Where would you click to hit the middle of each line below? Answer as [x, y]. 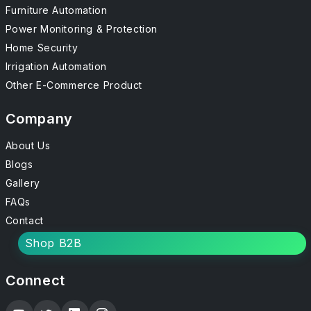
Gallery [23, 183]
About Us [28, 145]
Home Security [42, 48]
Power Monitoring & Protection [81, 29]
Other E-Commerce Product [74, 85]
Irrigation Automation [56, 66]
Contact [24, 220]
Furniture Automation [56, 10]
